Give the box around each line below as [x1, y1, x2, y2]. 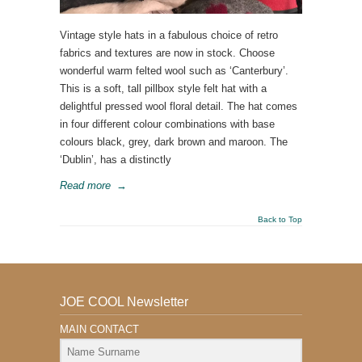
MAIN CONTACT [60, 323, 139, 335]
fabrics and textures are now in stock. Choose [60, 47, 275, 59]
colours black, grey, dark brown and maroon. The [60, 136, 288, 148]
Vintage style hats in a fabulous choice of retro [60, 29, 278, 41]
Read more [60, 179, 111, 192]
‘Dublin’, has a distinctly [60, 154, 171, 166]
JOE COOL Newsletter [60, 295, 188, 309]
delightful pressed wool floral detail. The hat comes [60, 100, 297, 112]
